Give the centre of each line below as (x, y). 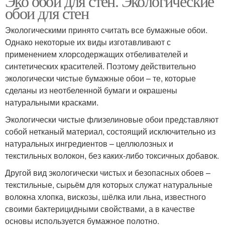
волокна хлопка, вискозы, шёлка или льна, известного (105, 196)
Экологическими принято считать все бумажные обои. (106, 30)
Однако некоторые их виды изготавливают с (88, 42)
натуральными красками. (52, 102)
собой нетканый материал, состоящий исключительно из (110, 131)
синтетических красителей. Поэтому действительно (100, 66)
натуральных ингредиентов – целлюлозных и (89, 143)
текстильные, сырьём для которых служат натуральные (109, 184)
